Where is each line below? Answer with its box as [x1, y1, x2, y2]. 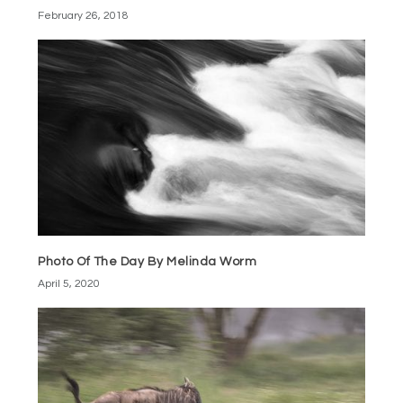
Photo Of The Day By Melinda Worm [38, 255, 257, 269]
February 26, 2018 [38, 10, 130, 22]
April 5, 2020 [38, 278, 101, 291]
